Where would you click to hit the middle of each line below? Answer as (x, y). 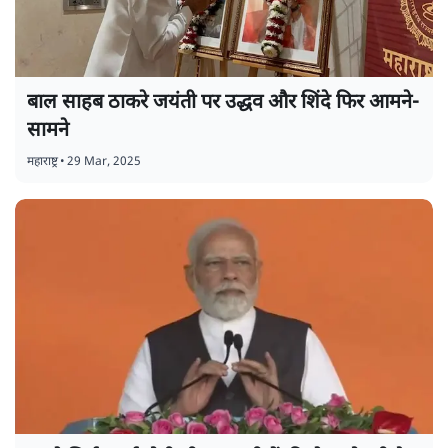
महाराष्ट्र (42, 161)
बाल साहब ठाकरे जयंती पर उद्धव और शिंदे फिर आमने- (223, 102)
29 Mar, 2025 (104, 161)
